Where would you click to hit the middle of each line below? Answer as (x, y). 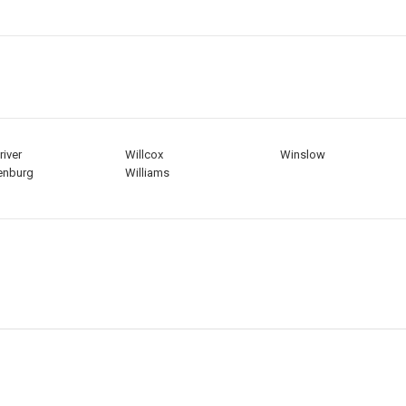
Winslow (302, 155)
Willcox (144, 155)
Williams (147, 173)
